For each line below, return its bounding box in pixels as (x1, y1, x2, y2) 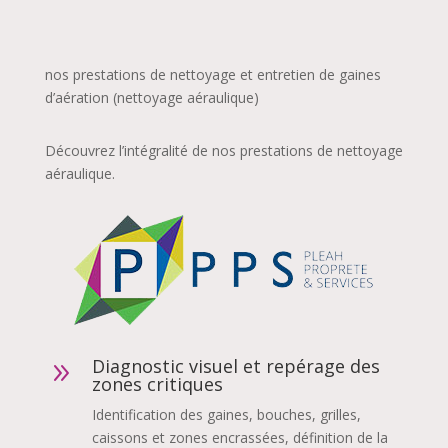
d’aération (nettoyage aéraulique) (44, 87, 259, 107)
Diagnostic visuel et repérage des (91, 353, 380, 378)
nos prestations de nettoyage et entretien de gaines (44, 64, 381, 84)
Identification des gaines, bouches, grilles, (91, 404, 361, 424)
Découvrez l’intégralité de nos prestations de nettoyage (44, 140, 404, 160)
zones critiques (91, 371, 223, 396)
